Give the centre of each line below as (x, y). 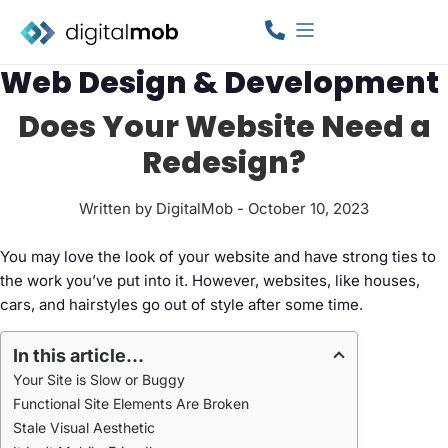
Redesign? (224, 162)
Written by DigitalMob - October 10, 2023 (224, 208)
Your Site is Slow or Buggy (99, 380)
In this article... (78, 356)
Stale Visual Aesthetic (86, 428)
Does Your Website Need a (224, 126)
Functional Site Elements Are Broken (131, 404)
